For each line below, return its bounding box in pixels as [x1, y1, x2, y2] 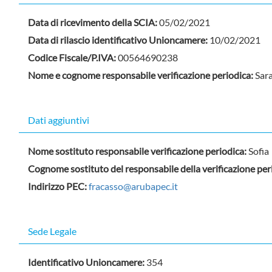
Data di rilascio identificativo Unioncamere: [28, 34, 209, 46]
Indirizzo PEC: [28, 180, 89, 192]
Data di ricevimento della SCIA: [28, 16, 159, 28]
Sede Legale [28, 225, 76, 237]
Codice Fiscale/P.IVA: [28, 52, 118, 63]
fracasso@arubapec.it [89, 180, 178, 192]
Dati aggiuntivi [28, 114, 89, 126]
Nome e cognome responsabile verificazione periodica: [28, 69, 255, 81]
